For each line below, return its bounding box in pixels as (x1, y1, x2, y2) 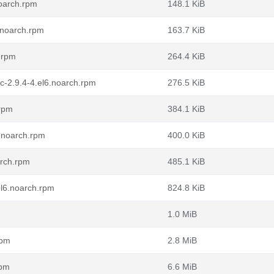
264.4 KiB (168, 51, 205, 61)
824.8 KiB (168, 183, 205, 193)
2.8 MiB (168, 235, 197, 245)
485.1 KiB (168, 157, 205, 166)
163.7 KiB (168, 25, 205, 35)
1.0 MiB (168, 209, 197, 219)
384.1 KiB (168, 104, 205, 114)
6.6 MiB (168, 262, 197, 272)
